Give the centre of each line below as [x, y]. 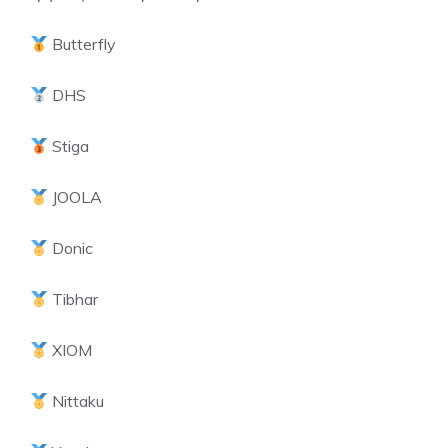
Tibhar [73, 299]
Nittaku [76, 401]
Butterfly [82, 44]
